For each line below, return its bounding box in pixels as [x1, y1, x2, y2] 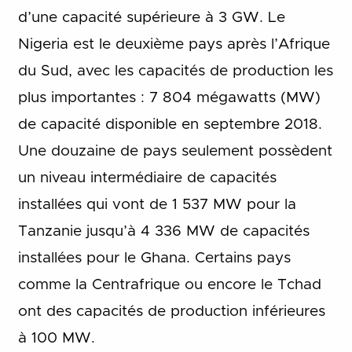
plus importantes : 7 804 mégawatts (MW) [17, 90, 321, 106]
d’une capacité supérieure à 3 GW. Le [17, 10, 285, 26]
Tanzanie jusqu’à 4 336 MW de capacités [17, 224, 310, 240]
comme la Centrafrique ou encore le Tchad [17, 277, 321, 293]
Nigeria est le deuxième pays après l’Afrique [17, 37, 330, 53]
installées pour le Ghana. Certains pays [17, 251, 291, 266]
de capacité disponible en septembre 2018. [17, 117, 322, 133]
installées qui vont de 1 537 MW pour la [17, 197, 296, 213]
